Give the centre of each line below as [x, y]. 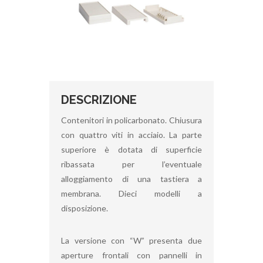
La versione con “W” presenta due [131, 240]
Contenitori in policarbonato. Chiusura [131, 120]
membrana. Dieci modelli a [131, 193]
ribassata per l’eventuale [131, 164]
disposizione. [85, 208]
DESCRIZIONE [99, 100]
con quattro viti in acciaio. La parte [131, 134]
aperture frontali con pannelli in [131, 255]
